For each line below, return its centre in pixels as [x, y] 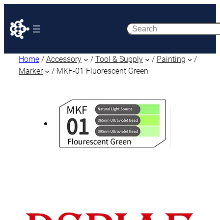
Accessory [64, 59]
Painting [171, 59]
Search [139, 28]
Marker [31, 71]
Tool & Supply [119, 59]
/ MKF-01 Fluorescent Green [99, 71]
